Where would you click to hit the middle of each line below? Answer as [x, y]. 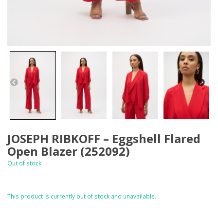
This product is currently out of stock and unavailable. [82, 196]
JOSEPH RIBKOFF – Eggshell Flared [104, 138]
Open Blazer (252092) [69, 151]
